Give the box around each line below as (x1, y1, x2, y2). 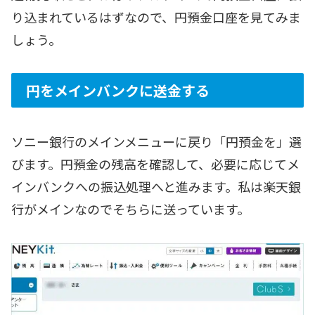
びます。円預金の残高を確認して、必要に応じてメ (11, 155, 300, 174)
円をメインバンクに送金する (26, 80, 210, 101)
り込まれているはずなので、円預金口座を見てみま (11, 7, 301, 26)
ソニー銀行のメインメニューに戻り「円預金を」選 (11, 132, 302, 151)
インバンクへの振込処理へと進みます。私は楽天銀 (11, 177, 301, 196)
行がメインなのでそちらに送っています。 (11, 200, 250, 219)
